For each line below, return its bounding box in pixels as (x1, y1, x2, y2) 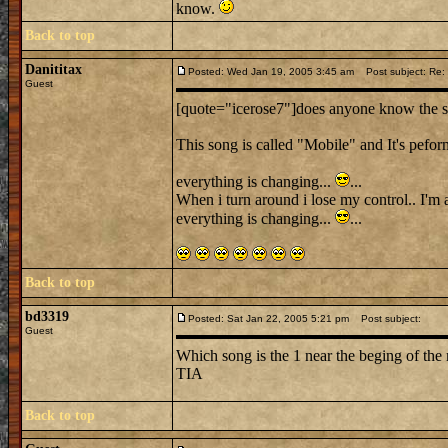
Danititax (25, 62, 82, 77)
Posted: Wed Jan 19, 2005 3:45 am (188, 66, 354, 77)
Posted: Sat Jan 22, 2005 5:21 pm (188, 313, 349, 324)
